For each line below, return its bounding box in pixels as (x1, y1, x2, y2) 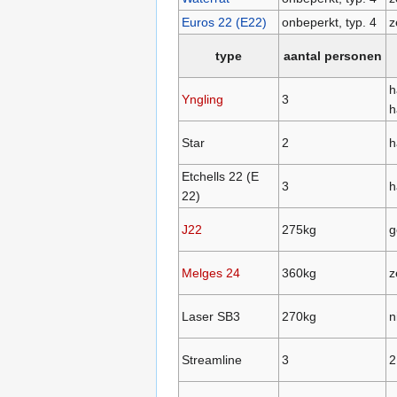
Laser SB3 (181, 309, 240, 324)
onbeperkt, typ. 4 (281, 15, 377, 30)
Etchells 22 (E (181, 169, 259, 184)
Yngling (181, 92, 223, 107)
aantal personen (283, 49, 382, 64)
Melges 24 (181, 266, 240, 281)
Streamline (181, 353, 242, 368)
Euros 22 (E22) (181, 15, 267, 30)
